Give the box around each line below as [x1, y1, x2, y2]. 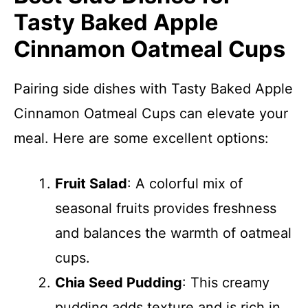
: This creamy [182, 274, 269, 291]
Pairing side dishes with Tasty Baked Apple [14, 80, 293, 97]
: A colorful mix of [127, 175, 243, 192]
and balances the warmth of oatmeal [55, 225, 291, 241]
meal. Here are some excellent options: [14, 130, 269, 146]
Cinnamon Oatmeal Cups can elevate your [14, 105, 288, 122]
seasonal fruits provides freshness [55, 200, 276, 217]
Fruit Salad [55, 175, 127, 192]
